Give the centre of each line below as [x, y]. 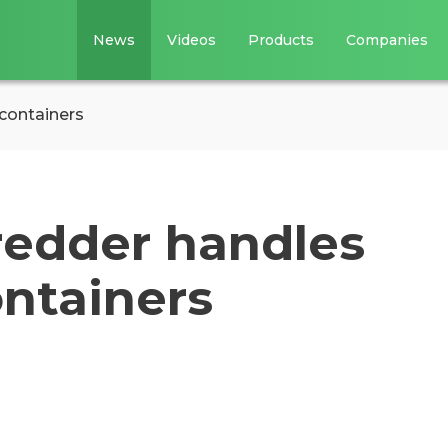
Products [281, 40]
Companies [387, 40]
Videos [192, 40]
